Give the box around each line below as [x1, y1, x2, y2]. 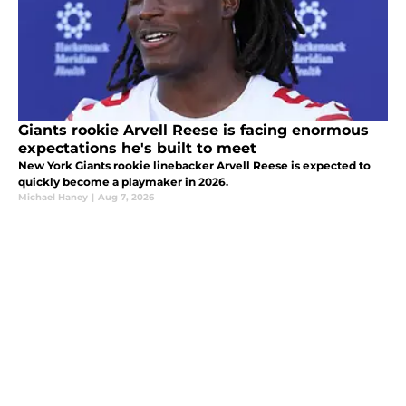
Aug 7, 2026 [98, 190, 154, 203]
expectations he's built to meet [18, 139, 256, 157]
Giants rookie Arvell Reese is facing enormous [18, 121, 369, 139]
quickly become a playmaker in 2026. [18, 174, 228, 188]
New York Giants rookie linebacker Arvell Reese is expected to [18, 158, 371, 172]
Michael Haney [18, 190, 88, 203]
